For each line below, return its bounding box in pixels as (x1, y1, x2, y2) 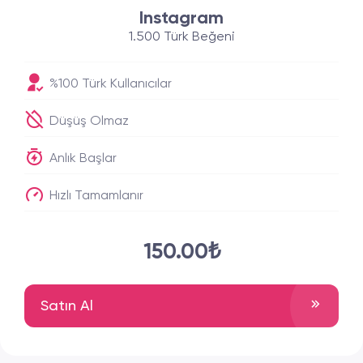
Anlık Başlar (46, 152, 117, 165)
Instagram (139, 10, 224, 28)
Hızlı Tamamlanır (46, 190, 143, 203)
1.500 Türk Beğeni (128, 31, 235, 44)
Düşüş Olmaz (46, 115, 129, 128)
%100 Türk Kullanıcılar (46, 78, 172, 91)
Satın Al (41, 298, 93, 314)
